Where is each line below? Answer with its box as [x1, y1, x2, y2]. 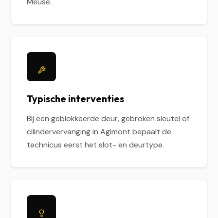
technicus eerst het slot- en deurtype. [27, 140, 164, 150]
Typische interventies [27, 92, 125, 105]
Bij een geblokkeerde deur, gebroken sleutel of [27, 113, 190, 124]
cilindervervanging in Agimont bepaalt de [27, 127, 172, 137]
